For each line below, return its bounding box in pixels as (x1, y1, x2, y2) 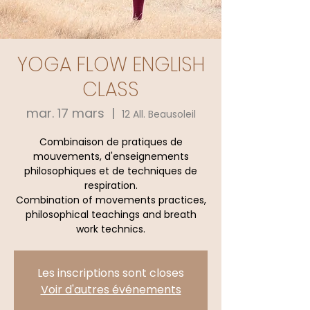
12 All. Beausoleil (121, 107, 196, 121)
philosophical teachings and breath (25, 208, 197, 221)
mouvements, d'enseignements (33, 149, 189, 163)
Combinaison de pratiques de (39, 135, 183, 149)
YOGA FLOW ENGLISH (17, 51, 205, 78)
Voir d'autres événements (40, 282, 181, 298)
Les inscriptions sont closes (37, 265, 184, 281)
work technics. (76, 222, 145, 236)
